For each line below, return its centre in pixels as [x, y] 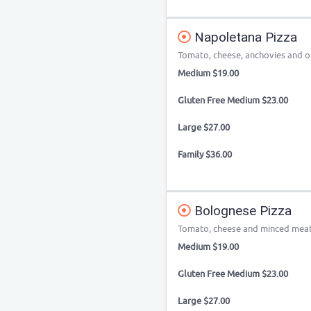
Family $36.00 [205, 154]
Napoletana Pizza [244, 37]
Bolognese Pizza [241, 211]
